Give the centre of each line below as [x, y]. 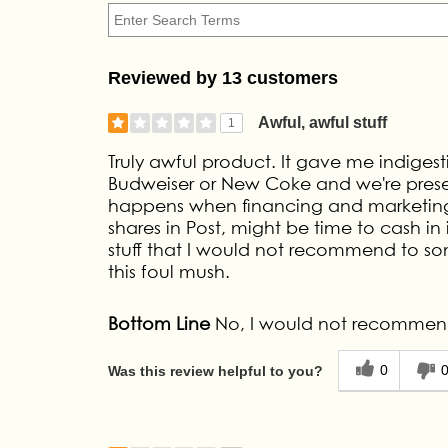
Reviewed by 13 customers [222, 78]
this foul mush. [168, 271]
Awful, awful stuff [322, 122]
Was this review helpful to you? [215, 371]
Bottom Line [158, 323]
